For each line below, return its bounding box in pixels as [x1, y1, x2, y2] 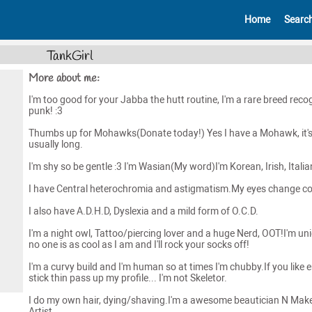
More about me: [28, 70, 100, 86]
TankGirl [46, 47, 93, 65]
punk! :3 [28, 104, 63, 117]
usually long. [28, 138, 83, 150]
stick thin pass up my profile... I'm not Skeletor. [28, 272, 227, 284]
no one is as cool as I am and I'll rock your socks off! [28, 238, 249, 251]
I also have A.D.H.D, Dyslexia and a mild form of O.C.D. [28, 205, 258, 217]
